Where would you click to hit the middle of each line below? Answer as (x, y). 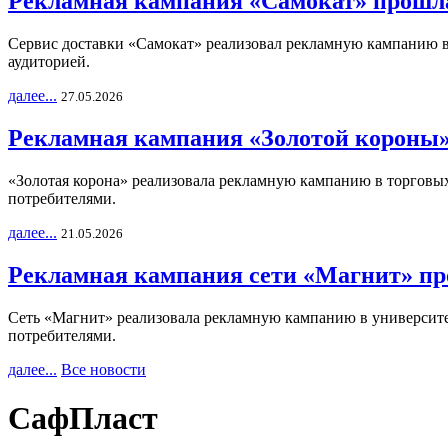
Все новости (103, 369)
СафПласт (83, 418)
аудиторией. (49, 62)
